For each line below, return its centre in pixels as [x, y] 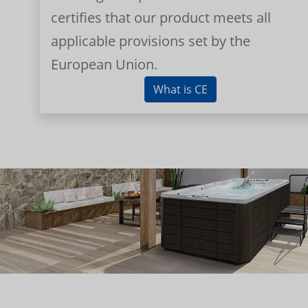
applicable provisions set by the [151, 41]
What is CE [180, 89]
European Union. [104, 64]
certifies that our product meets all [161, 17]
